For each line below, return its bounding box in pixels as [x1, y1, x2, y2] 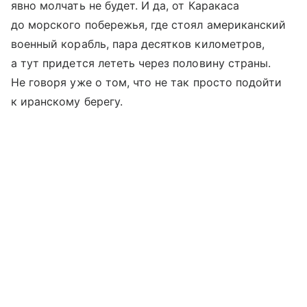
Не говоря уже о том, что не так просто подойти [11, 75, 282, 89]
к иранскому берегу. [11, 95, 123, 108]
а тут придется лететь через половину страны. [11, 56, 271, 70]
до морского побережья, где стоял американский [11, 18, 286, 32]
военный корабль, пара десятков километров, [11, 37, 265, 51]
